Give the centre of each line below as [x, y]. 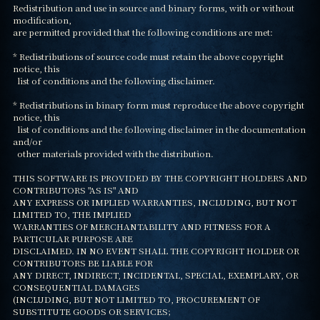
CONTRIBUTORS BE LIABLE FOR [82, 263]
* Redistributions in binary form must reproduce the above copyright [158, 105]
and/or [27, 141]
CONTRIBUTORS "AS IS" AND [75, 190]
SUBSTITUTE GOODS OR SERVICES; [91, 311]
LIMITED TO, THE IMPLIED [72, 214]
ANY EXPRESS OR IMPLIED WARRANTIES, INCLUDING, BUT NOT [154, 202]
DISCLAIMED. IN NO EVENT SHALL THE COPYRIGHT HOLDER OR [156, 251]
